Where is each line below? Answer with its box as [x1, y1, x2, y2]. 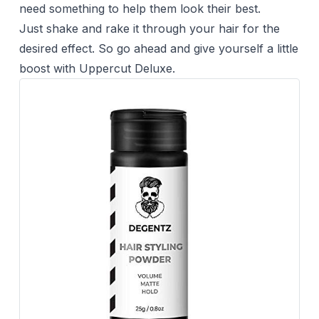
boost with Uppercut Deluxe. [19, 61, 175, 75]
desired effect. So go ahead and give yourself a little [19, 41, 298, 56]
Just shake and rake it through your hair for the [19, 21, 280, 36]
